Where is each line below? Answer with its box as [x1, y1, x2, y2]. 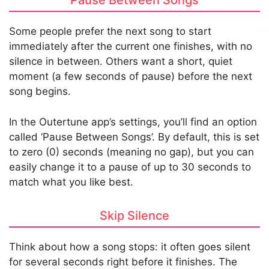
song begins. [9, 85, 71, 98]
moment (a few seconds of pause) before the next [9, 70, 252, 83]
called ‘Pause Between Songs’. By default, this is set [9, 130, 259, 143]
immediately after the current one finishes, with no [9, 40, 252, 53]
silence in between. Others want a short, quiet [9, 55, 232, 68]
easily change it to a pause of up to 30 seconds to [9, 160, 251, 173]
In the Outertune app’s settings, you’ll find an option [9, 115, 257, 128]
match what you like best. [9, 175, 133, 188]
